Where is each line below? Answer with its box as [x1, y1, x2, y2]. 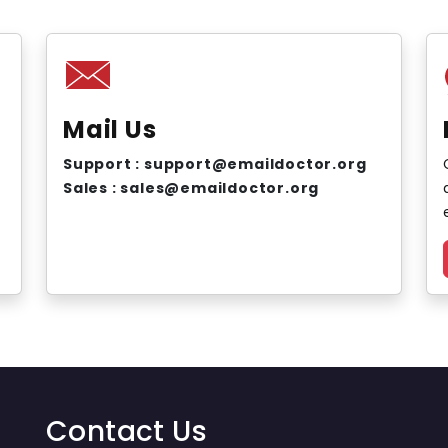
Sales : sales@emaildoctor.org [63, 178, 320, 198]
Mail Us [63, 113, 157, 146]
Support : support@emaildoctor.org [63, 154, 367, 174]
